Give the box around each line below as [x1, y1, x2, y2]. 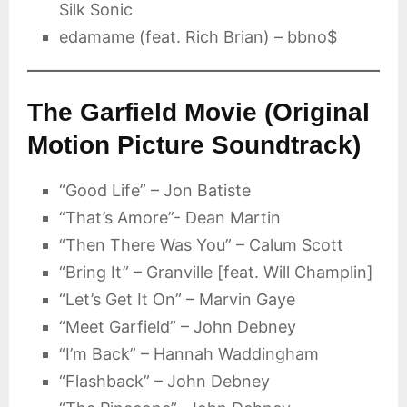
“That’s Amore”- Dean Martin [59, 208, 281, 227]
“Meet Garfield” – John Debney [59, 317, 296, 336]
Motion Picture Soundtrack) [27, 131, 361, 159]
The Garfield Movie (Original [27, 98, 370, 126]
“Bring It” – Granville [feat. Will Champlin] [59, 263, 373, 282]
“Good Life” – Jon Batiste [59, 181, 251, 200]
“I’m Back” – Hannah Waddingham [59, 344, 319, 363]
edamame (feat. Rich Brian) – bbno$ [59, 27, 337, 46]
